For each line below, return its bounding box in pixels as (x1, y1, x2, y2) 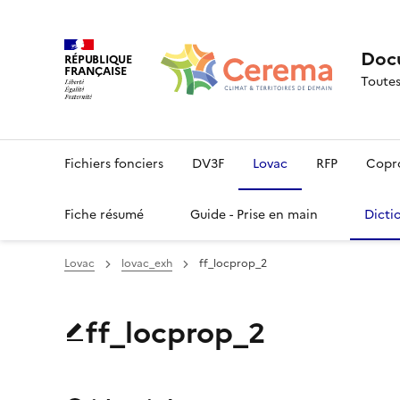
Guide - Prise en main (190, 205, 318, 225)
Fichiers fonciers (64, 154, 163, 173)
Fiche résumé (64, 205, 144, 225)
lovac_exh (121, 255, 172, 272)
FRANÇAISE (64, 62, 127, 79)
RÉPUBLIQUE (64, 50, 132, 68)
